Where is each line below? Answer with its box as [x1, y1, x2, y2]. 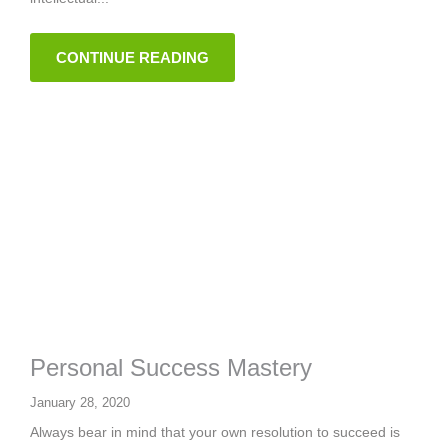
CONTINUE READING [56, 48, 209, 66]
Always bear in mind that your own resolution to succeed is [30, 423, 400, 440]
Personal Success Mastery [30, 353, 312, 381]
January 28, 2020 [30, 394, 130, 410]
